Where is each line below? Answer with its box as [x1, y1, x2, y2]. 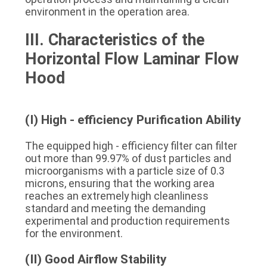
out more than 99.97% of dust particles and [24, 151, 231, 164]
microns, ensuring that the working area [24, 176, 215, 190]
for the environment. [24, 226, 123, 240]
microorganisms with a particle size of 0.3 [24, 164, 225, 177]
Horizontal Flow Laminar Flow [24, 49, 239, 69]
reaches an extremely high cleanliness [24, 189, 209, 202]
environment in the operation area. [24, 5, 190, 18]
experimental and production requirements [24, 214, 230, 227]
